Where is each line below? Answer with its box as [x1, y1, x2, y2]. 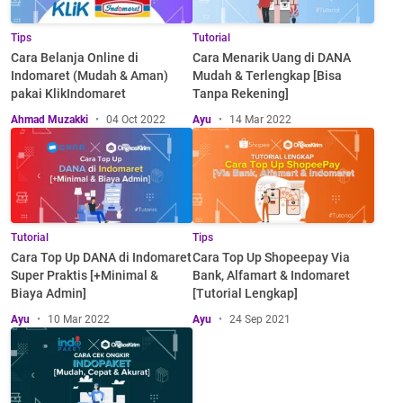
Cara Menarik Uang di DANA [193, 49, 351, 65]
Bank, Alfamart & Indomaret [193, 267, 350, 282]
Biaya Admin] [11, 285, 86, 300]
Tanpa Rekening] [193, 85, 289, 101]
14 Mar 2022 [229, 112, 291, 126]
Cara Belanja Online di [11, 49, 139, 65]
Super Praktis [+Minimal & [11, 267, 158, 282]
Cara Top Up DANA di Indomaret [11, 249, 192, 264]
